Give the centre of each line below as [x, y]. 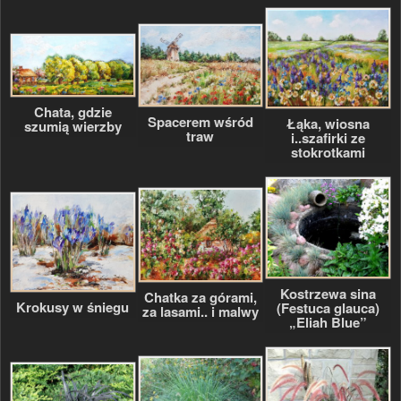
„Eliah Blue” [328, 322]
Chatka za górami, [200, 297]
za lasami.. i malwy [200, 311]
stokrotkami [328, 153]
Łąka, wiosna [328, 124]
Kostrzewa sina [328, 293]
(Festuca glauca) [328, 307]
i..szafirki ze [328, 138]
